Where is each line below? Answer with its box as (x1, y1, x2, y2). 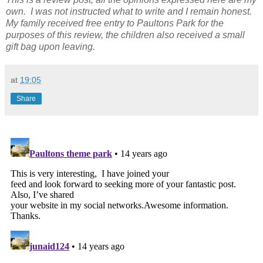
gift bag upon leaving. (6, 42, 95, 52)
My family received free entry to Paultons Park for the (6, 18, 224, 29)
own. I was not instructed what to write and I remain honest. (6, 6, 252, 17)
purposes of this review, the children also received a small (6, 30, 245, 41)
